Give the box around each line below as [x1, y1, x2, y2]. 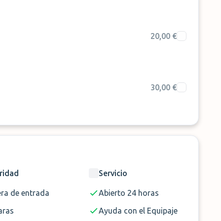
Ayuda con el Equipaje [99, 206, 178, 215]
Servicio [99, 169, 128, 178]
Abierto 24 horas [99, 188, 159, 197]
